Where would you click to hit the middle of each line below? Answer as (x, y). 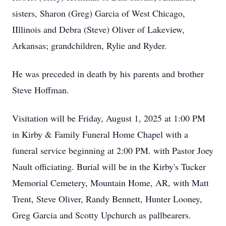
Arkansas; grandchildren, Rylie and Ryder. (90, 45)
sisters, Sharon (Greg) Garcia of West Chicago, (99, 13)
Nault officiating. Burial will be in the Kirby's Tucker (109, 166)
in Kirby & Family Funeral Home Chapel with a (100, 134)
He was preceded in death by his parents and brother (108, 74)
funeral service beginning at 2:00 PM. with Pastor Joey (113, 150)
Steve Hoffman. (41, 90)
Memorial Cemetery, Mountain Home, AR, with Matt (110, 183)
